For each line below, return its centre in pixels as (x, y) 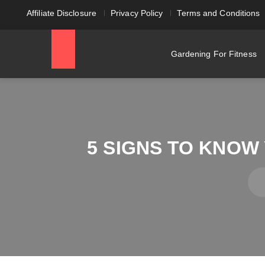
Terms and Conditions (219, 13)
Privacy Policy (137, 13)
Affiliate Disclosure (62, 13)
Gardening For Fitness (214, 54)
